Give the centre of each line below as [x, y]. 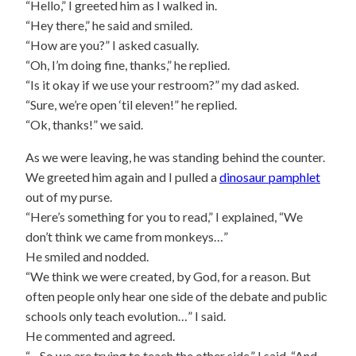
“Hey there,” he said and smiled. [109, 25]
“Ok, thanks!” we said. [84, 124]
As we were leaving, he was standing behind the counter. [175, 157]
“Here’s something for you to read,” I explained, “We [164, 216]
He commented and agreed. [100, 335]
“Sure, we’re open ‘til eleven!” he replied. [131, 104]
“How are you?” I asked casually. [112, 44]
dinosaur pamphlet [270, 176]
